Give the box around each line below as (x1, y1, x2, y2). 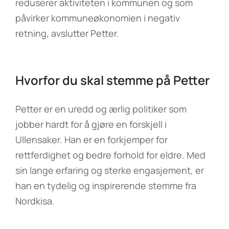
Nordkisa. (15, 195, 55, 207)
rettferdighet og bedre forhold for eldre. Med (15, 149, 205, 161)
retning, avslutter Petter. (15, 27, 119, 39)
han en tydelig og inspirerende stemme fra (15, 179, 196, 192)
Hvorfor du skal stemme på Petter (15, 72, 210, 88)
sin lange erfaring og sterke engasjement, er (15, 164, 204, 176)
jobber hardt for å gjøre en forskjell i (15, 118, 167, 130)
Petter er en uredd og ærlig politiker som (15, 103, 187, 115)
